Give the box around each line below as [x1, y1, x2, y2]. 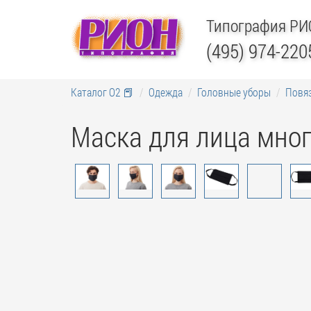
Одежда [149, 85, 183, 99]
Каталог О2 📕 [71, 85, 134, 99]
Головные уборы [197, 85, 271, 99]
